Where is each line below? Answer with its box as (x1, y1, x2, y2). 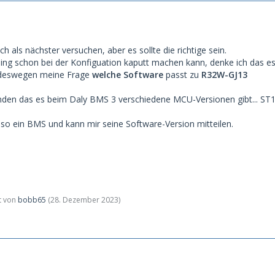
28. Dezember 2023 (50, 194, 118, 205)
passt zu (163, 68, 201, 80)
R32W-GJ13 (201, 68, 247, 80)
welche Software (92, 68, 163, 80)
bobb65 (18, 194, 46, 205)
